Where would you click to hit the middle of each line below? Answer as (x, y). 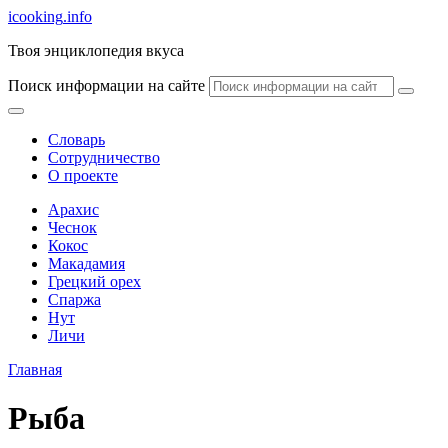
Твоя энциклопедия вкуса (96, 50)
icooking (35, 16)
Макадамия (86, 263)
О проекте (83, 175)
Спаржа (74, 299)
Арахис (73, 209)
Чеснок (72, 227)
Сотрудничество (104, 157)
